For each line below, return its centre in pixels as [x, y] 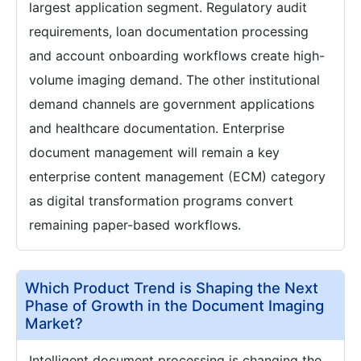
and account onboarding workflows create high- [177, 56]
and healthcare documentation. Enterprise [157, 129]
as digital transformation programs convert [161, 201]
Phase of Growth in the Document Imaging [174, 306]
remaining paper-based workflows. [135, 225]
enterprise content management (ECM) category [177, 177]
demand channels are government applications [172, 104]
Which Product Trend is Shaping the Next [172, 288]
